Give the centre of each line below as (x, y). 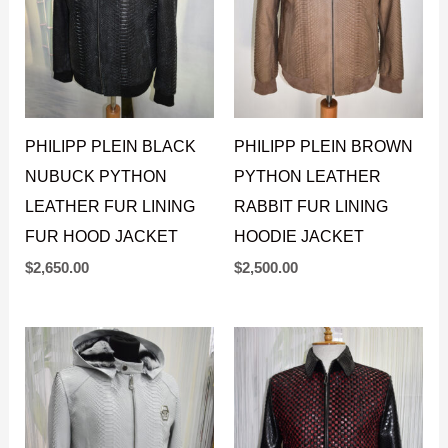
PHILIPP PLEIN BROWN (323, 146)
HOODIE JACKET (299, 236)
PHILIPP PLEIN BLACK (111, 146)
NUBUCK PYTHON (96, 176)
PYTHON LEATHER (307, 176)
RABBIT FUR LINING (311, 206)
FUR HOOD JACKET (102, 236)
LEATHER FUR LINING (110, 206)
